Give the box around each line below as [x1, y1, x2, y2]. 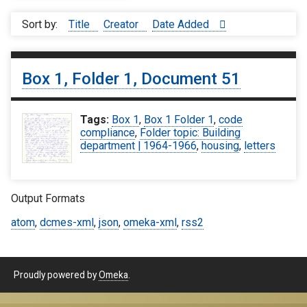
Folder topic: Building [140, 126, 241, 140]
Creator [103, 17, 141, 31]
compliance [80, 126, 136, 140]
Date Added [152, 17, 212, 31]
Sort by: [22, 17, 60, 31]
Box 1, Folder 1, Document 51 [22, 69, 241, 89]
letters [244, 139, 276, 153]
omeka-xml [123, 215, 177, 229]
